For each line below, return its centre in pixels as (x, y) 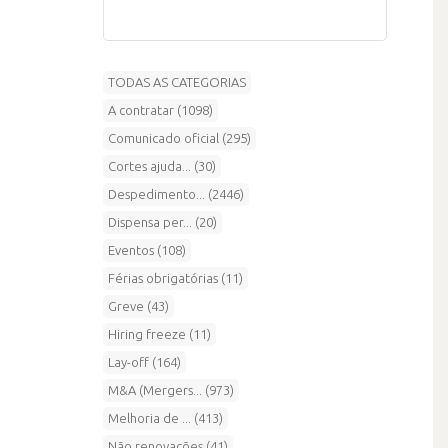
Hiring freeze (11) (159, 333)
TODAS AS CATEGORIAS (177, 81)
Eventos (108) (147, 249)
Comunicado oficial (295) (179, 137)
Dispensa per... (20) (162, 221)
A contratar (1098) (160, 109)
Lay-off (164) (144, 361)
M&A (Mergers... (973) (171, 389)
